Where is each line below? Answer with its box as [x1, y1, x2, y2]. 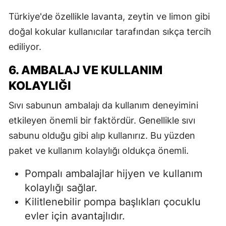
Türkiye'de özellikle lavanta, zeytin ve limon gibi [9, 11, 210, 22]
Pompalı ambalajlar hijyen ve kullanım [25, 167, 202, 180]
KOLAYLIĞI [9, 79, 71, 93]
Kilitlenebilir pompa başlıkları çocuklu [25, 196, 201, 208]
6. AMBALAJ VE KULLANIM [9, 63, 162, 78]
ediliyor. [9, 41, 41, 52]
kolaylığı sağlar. [25, 182, 97, 194]
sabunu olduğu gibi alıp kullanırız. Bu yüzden [9, 130, 195, 141]
